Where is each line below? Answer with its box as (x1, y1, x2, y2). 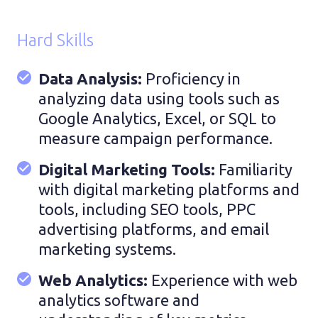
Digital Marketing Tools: (38, 160, 219, 178)
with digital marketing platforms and (38, 180, 300, 198)
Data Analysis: (38, 69, 146, 87)
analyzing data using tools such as (38, 89, 280, 107)
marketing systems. (38, 239, 176, 258)
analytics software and (38, 290, 199, 309)
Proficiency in (146, 69, 241, 87)
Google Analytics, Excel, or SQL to (38, 109, 276, 127)
